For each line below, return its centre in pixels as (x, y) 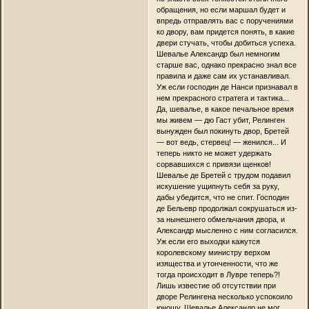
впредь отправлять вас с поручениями (225, 20)
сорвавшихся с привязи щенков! (213, 164)
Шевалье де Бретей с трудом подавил (223, 175)
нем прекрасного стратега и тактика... (222, 98)
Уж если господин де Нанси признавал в (227, 87)
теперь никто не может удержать (214, 153)
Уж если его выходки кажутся (208, 241)
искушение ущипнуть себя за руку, (218, 186)
